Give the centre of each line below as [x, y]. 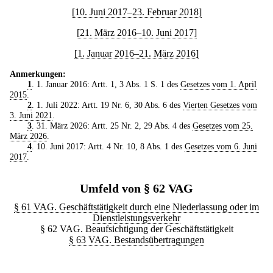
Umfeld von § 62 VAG [136, 188]
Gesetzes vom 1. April [218, 84]
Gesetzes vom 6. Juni [221, 146]
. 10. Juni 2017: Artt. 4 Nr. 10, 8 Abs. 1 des [108, 146]
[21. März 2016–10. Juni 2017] [136, 32]
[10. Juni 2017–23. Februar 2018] [136, 12]
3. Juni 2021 [31, 115]
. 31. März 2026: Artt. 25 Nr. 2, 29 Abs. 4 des [112, 125]
